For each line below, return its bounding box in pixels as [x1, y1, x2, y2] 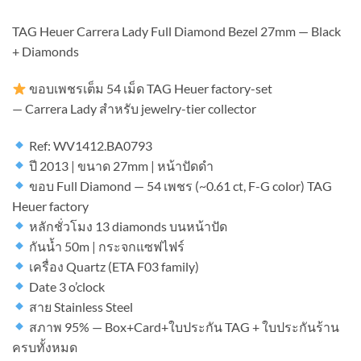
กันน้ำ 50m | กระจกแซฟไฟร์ [27, 238, 185, 254]
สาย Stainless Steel [27, 298, 134, 314]
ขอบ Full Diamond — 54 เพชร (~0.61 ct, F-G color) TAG [27, 177, 333, 193]
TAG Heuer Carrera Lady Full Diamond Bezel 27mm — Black [12, 23, 341, 39]
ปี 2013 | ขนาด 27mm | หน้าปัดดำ [27, 157, 214, 173]
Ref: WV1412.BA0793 [27, 137, 153, 153]
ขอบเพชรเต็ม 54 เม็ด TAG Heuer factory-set [27, 81, 273, 97]
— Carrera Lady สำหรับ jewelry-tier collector [12, 101, 256, 117]
